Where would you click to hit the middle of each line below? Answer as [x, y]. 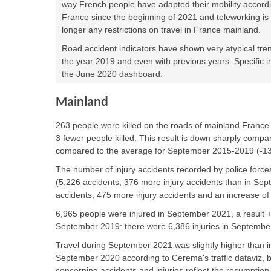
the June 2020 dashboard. [112, 74]
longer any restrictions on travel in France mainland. [161, 30]
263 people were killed [100, 125]
